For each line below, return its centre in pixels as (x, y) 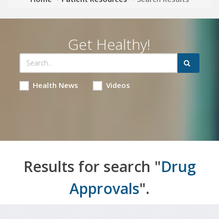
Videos (118, 85)
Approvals (104, 188)
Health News (55, 85)
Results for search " (92, 166)
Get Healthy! (109, 44)
